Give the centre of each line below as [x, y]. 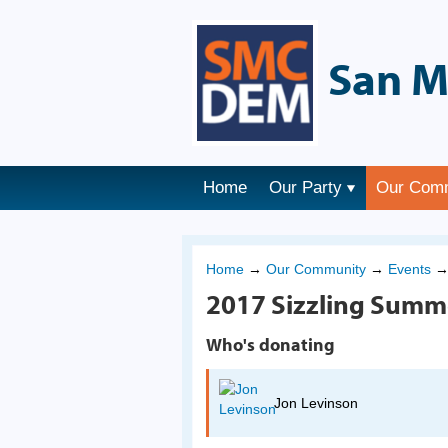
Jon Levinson [316, 403]
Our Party [305, 187]
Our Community [316, 269]
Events [409, 269]
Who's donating [270, 344]
